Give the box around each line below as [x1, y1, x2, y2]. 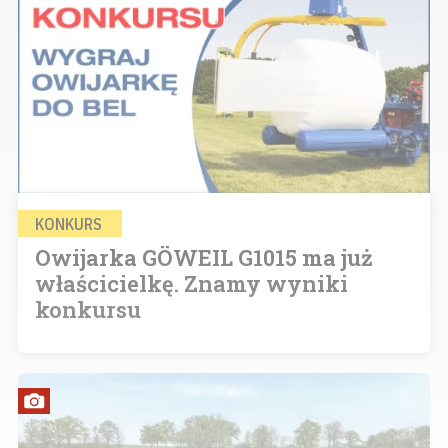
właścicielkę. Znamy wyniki [35, 268, 348, 298]
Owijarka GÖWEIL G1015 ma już [35, 242, 373, 272]
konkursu [35, 294, 141, 324]
